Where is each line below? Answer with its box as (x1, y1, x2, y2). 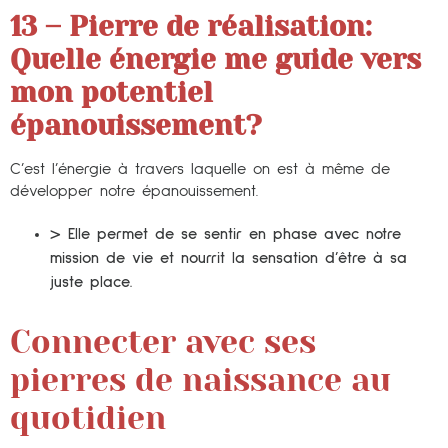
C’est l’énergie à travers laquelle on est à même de (10, 160, 390, 177)
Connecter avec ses (10, 323, 316, 361)
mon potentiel (10, 75, 213, 109)
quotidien (10, 399, 166, 437)
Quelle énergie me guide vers (10, 42, 421, 76)
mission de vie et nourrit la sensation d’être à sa (50, 249, 407, 266)
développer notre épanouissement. (10, 182, 258, 199)
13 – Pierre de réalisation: (10, 9, 372, 43)
